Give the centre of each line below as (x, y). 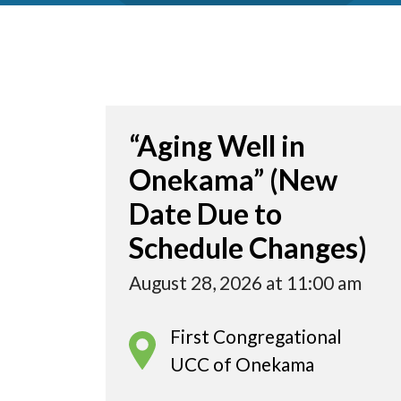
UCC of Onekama (242, 364)
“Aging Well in (217, 146)
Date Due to (205, 214)
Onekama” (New (233, 180)
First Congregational (256, 337)
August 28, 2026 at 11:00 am (245, 283)
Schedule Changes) (248, 248)
